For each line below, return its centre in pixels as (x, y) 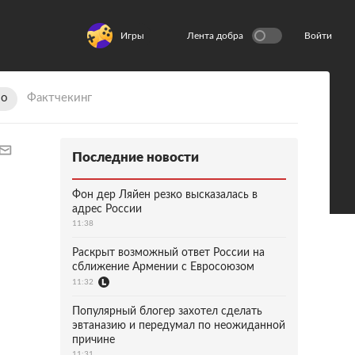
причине (94, 340)
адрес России (107, 209)
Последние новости (136, 157)
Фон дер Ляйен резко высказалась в (165, 195)
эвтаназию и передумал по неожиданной (179, 326)
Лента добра (215, 36)
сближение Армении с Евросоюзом (163, 267)
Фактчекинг (59, 98)
